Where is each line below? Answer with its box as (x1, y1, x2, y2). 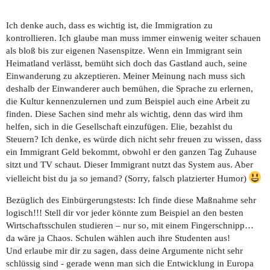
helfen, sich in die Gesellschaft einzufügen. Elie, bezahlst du (6, 121, 233, 131)
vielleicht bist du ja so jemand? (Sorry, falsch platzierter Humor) (6, 173, 249, 183)
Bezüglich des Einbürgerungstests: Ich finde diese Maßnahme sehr (6, 195, 256, 205)
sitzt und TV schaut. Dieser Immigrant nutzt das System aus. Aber (6, 159, 253, 169)
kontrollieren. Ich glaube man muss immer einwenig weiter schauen (6, 33, 261, 43)
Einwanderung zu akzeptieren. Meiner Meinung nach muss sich (6, 71, 245, 81)
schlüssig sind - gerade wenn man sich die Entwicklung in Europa (6, 258, 254, 268)
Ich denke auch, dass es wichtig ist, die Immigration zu (6, 20, 213, 30)
